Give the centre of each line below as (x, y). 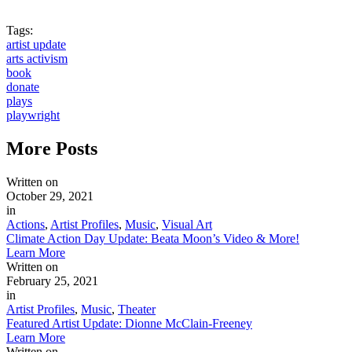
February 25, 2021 (52, 280)
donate (23, 86)
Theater (137, 309)
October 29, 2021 (50, 196)
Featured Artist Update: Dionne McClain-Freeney (129, 323)
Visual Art (187, 224)
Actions (26, 224)
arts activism (37, 58)
